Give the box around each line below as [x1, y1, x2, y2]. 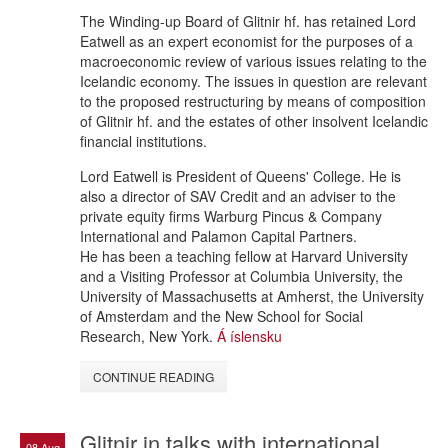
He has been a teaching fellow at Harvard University [80, 245, 408, 266]
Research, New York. [80, 325, 217, 346]
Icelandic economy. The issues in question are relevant [80, 70, 427, 91]
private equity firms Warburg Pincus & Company [80, 205, 382, 226]
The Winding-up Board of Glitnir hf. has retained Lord [80, 10, 416, 31]
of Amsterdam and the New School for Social [80, 305, 363, 326]
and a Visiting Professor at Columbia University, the [80, 265, 403, 286]
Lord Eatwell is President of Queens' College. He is [80, 165, 401, 186]
